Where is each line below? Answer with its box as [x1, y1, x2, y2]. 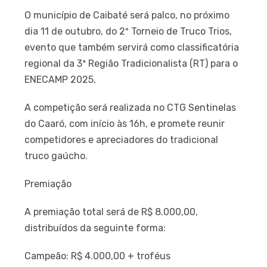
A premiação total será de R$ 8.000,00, [24, 206, 198, 218]
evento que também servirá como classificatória [24, 42, 240, 54]
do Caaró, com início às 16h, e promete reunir [24, 118, 225, 130]
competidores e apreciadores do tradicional [24, 134, 219, 146]
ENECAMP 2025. [24, 74, 97, 86]
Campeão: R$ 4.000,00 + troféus [24, 250, 171, 262]
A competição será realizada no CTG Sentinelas [24, 102, 237, 114]
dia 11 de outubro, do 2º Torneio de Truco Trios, [24, 26, 232, 38]
